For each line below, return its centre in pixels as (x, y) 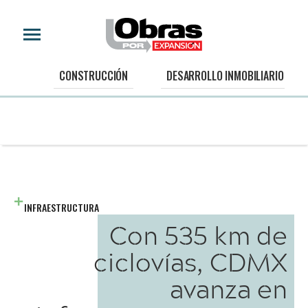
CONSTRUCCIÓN (94, 76)
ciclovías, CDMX (190, 262)
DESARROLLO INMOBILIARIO (225, 76)
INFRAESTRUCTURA (62, 207)
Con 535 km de (198, 235)
